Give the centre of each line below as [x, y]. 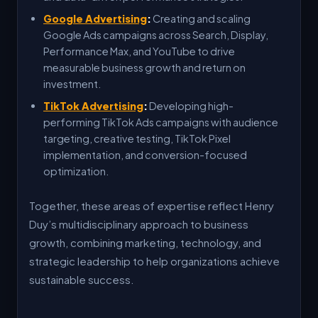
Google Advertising [95, 18]
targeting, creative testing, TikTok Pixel [137, 138]
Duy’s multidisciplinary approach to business [139, 224]
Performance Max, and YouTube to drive [139, 51]
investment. [72, 84]
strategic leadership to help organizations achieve [154, 261]
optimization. [76, 171]
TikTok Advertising [93, 106]
